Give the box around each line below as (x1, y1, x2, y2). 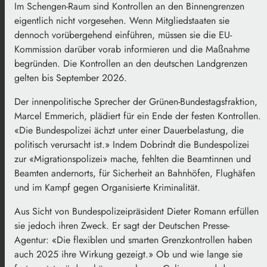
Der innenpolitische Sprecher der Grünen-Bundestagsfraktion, (14, 95, 257, 109)
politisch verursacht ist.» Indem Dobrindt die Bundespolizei (14, 138, 249, 152)
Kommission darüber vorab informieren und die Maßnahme (14, 42, 250, 57)
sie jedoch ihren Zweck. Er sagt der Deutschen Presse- (14, 219, 229, 233)
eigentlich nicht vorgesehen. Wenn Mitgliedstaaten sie (14, 14, 229, 28)
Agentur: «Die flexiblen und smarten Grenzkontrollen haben (14, 233, 252, 247)
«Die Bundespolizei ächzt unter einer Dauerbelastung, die (14, 123, 244, 138)
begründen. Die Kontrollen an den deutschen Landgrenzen (14, 57, 247, 71)
